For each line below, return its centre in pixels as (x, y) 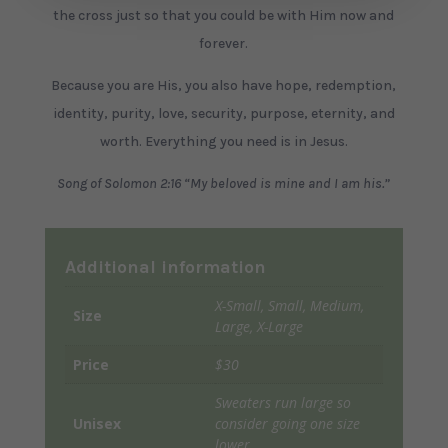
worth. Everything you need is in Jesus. (223, 142)
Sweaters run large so (282, 403)
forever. (224, 44)
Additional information (165, 267)
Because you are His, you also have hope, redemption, (224, 86)
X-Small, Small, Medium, (289, 306)
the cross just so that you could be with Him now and (224, 16)
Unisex (96, 424)
